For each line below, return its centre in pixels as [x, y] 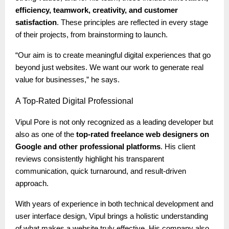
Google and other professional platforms [88, 146]
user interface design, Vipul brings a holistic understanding [112, 216]
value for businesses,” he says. [67, 79]
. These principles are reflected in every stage [132, 22]
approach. [32, 183]
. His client [178, 146]
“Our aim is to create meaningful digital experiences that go [113, 55]
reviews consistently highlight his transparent [90, 159]
